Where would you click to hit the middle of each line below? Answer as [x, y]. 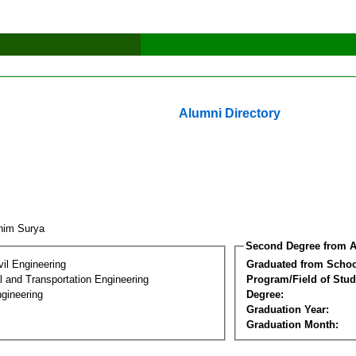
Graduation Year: [288, 309]
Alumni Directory [230, 113]
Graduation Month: [292, 324]
